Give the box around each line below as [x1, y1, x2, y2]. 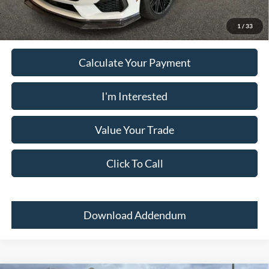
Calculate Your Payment [78, 55, 191, 69]
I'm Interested [101, 89, 168, 103]
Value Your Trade [95, 122, 174, 136]
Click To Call [106, 156, 163, 170]
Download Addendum [83, 208, 186, 222]
